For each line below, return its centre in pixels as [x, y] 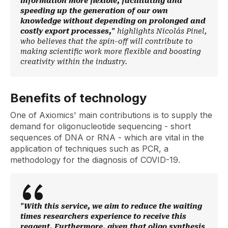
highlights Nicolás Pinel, [162, 31]
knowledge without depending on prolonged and [113, 21]
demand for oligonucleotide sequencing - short [101, 126]
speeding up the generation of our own [94, 10]
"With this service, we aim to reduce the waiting [111, 206]
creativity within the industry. [74, 61]
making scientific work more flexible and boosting [111, 51]
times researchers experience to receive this [103, 216]
